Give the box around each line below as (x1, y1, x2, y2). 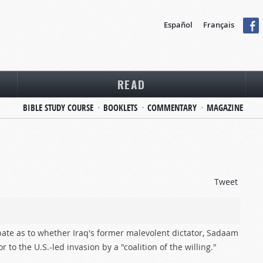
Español (164, 19, 193, 30)
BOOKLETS (103, 102, 137, 114)
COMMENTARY (147, 102, 197, 114)
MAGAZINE (206, 102, 243, 114)
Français (203, 19, 234, 30)
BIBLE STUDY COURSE (22, 102, 93, 114)
